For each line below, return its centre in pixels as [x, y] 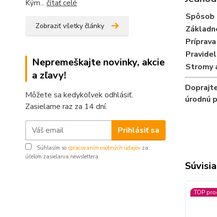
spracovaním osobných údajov [104, 148]
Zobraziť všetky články [70, 26]
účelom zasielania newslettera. [62, 157]
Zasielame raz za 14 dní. [66, 107]
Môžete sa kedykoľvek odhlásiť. [79, 95]
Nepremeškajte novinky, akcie [98, 62]
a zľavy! [49, 76]
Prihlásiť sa [138, 130]
